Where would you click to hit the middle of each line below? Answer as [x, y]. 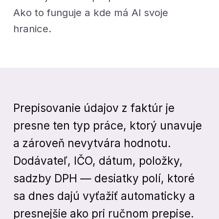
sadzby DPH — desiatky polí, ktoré [104, 178]
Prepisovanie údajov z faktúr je [94, 108]
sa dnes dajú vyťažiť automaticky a [104, 196]
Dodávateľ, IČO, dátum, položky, [98, 160]
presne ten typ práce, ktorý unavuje [108, 125]
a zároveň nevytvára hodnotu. [92, 143]
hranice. [33, 29]
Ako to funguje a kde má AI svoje [91, 13]
